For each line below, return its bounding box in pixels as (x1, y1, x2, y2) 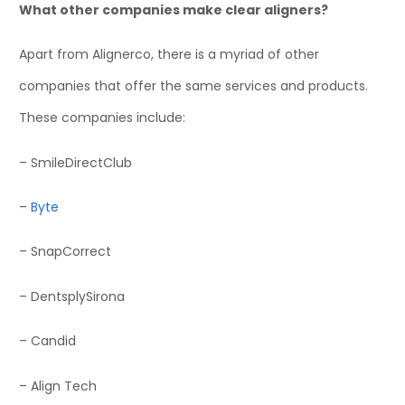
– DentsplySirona (19, 287, 125, 306)
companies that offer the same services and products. (19, 77, 368, 96)
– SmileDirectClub (19, 153, 132, 172)
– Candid (19, 332, 76, 351)
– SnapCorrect (19, 242, 111, 261)
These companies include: (19, 108, 185, 127)
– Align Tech (19, 376, 97, 395)
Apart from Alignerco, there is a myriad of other (19, 45, 319, 64)
